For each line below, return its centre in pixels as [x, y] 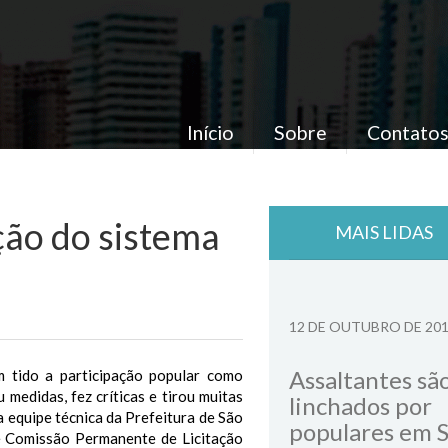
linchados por [360, 405]
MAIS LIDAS [384, 232]
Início [210, 132]
